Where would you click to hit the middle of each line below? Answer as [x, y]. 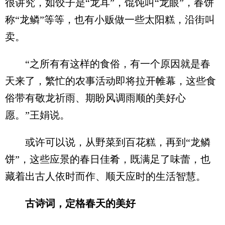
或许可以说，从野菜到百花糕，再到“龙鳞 [108, 142]
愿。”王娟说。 [37, 115]
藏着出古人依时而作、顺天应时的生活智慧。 [105, 176]
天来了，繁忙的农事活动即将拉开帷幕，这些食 [110, 81]
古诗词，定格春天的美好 [80, 203]
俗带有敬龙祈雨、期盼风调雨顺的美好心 [95, 98]
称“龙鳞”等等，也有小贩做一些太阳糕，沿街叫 [110, 19]
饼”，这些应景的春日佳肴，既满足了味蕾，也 [108, 159]
